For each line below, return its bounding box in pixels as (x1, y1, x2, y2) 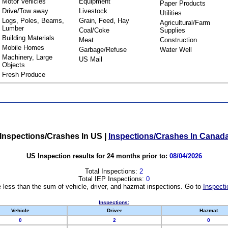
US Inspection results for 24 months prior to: (26, 152, 169, 160)
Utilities (159, 9, 182, 17)
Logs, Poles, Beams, (2, 17, 64, 24)
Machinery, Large (2, 53, 52, 61)
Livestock (78, 7, 107, 15)
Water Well (159, 46, 192, 53)
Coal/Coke (78, 26, 109, 34)
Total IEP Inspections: (78, 175, 146, 183)
